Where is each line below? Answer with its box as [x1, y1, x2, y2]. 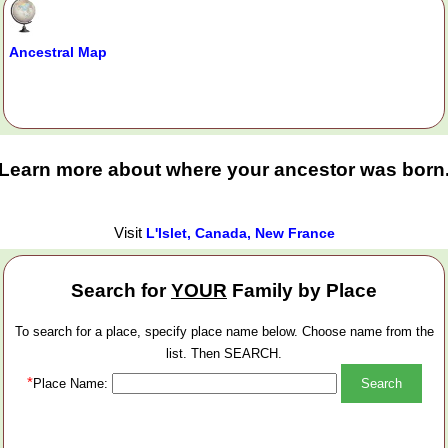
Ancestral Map [9, 44, 107, 61]
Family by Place [227, 279, 377, 301]
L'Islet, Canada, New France [145, 224, 335, 241]
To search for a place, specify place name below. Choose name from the [14, 324, 434, 340]
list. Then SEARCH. [166, 346, 282, 362]
